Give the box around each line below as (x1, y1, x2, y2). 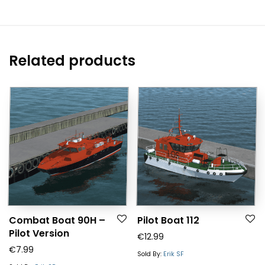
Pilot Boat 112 (137, 213, 199, 227)
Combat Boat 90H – (9, 213, 105, 227)
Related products (9, 50, 135, 70)
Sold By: (137, 249, 163, 258)
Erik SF (163, 249, 184, 258)
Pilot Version (9, 226, 69, 240)
